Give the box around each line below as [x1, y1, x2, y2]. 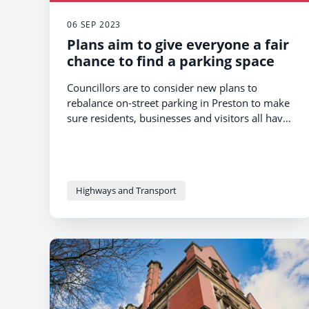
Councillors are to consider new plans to [67, 80, 257, 94]
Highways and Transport [76, 183, 177, 197]
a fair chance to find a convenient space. [67, 126, 257, 140]
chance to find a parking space [67, 51, 275, 70]
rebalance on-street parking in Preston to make [67, 95, 290, 110]
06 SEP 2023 [67, 18, 121, 30]
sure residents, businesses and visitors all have [67, 110, 288, 125]
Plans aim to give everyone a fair [67, 34, 289, 54]
